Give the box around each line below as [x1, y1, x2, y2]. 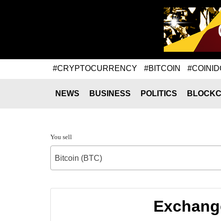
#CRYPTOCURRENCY [53, 64, 137, 73]
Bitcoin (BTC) [55, 154, 102, 162]
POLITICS [141, 89, 177, 98]
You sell [50, 133, 72, 141]
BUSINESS [89, 89, 131, 98]
